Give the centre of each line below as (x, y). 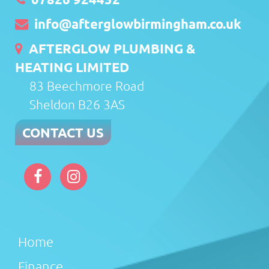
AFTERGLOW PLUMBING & (109, 49)
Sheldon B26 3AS (77, 104)
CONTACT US (63, 133)
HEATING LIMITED (72, 67)
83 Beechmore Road (87, 86)
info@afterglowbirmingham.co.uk (138, 24)
